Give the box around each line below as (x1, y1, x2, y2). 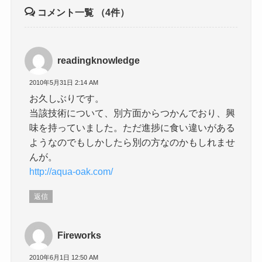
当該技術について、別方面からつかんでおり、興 (29, 107, 236, 118)
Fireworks (57, 230, 102, 241)
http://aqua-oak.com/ (29, 166, 113, 177)
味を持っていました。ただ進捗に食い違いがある (29, 122, 236, 133)
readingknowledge (57, 55, 140, 66)
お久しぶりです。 (29, 92, 105, 104)
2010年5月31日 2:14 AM (29, 79, 99, 87)
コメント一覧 (35, 7, 96, 18)
